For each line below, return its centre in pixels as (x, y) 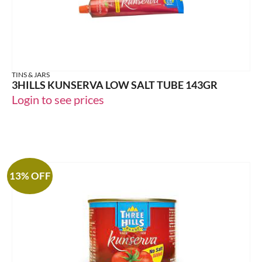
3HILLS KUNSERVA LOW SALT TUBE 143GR (115, 85)
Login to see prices (58, 99)
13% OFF (30, 176)
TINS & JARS (31, 74)
